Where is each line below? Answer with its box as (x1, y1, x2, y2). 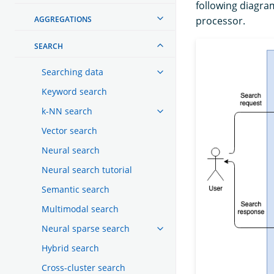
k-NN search (42, 105, 92, 117)
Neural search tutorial (42, 163, 132, 176)
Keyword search (42, 85, 107, 97)
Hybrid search (42, 242, 99, 254)
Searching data (42, 65, 103, 78)
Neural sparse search (42, 222, 130, 234)
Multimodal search (42, 202, 119, 215)
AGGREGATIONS (34, 13, 92, 24)
